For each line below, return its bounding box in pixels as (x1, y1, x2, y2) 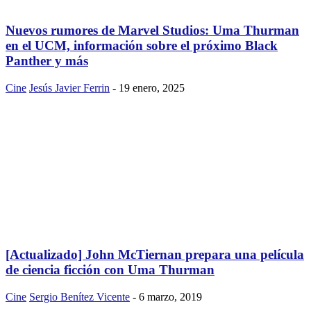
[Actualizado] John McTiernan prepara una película (6, 247, 304, 262)
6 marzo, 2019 (139, 291, 202, 303)
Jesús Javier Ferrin (29, 81, 110, 94)
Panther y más (6, 53, 88, 69)
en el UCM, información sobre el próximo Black (6, 38, 278, 53)
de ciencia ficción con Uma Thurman (6, 262, 215, 278)
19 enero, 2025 (119, 81, 185, 94)
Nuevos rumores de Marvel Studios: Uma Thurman (6, 23, 299, 38)
